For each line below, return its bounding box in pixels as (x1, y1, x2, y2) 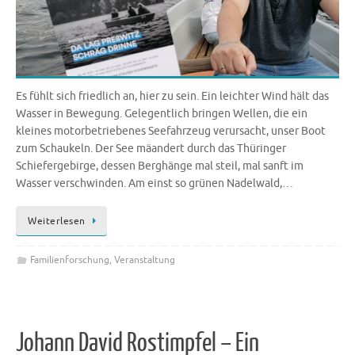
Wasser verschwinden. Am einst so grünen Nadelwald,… (16, 177, 293, 191)
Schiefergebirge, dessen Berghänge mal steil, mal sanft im (16, 159, 303, 174)
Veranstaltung (113, 254, 175, 266)
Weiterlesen (28, 214, 86, 227)
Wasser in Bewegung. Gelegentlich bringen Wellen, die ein (16, 107, 307, 121)
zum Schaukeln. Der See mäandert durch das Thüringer (16, 142, 286, 156)
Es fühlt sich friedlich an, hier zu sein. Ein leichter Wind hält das (16, 90, 329, 104)
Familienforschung (29, 254, 109, 266)
